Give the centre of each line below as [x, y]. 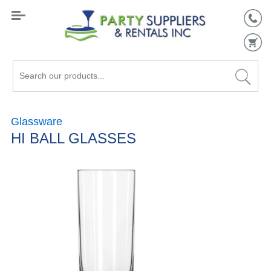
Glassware [37, 122]
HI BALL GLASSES [73, 138]
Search [29, 73]
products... [38, 100]
